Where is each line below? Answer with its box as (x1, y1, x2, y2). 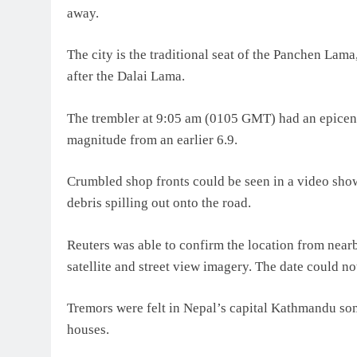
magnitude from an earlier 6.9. (67, 131, 237, 147)
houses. (67, 322, 109, 338)
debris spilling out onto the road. (67, 195, 251, 211)
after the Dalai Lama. (67, 69, 185, 84)
